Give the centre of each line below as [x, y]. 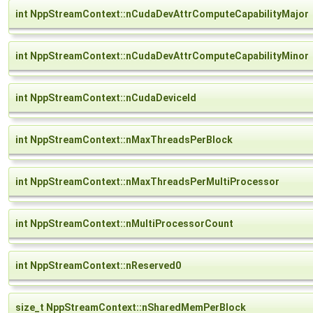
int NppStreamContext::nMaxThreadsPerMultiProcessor [147, 182]
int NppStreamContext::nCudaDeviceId [106, 98]
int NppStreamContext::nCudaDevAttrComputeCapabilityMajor [162, 14]
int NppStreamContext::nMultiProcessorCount [124, 224]
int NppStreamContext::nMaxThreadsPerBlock [124, 140]
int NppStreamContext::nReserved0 [98, 266]
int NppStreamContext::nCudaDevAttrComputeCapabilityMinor [162, 56]
